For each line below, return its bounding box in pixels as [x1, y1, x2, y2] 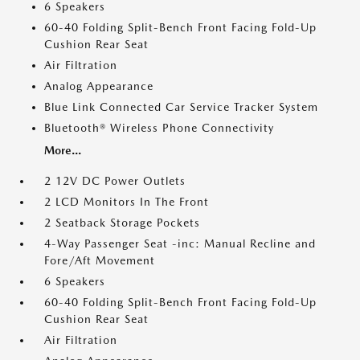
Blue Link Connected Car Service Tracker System [44, 100, 318, 113]
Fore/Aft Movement [44, 254, 155, 267]
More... [44, 144, 81, 157]
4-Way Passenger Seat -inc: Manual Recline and [44, 237, 316, 250]
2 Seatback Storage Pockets [44, 216, 200, 229]
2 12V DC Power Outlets [44, 174, 186, 187]
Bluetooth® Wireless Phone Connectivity [44, 121, 274, 134]
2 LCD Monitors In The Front [44, 195, 209, 208]
